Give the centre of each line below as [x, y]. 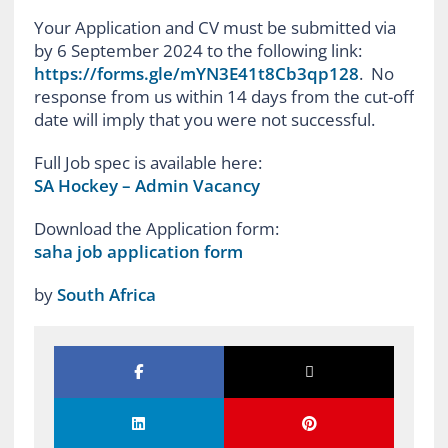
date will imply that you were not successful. [204, 120]
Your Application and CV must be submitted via [214, 28]
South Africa [106, 295]
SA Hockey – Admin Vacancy [146, 186]
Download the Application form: [156, 229]
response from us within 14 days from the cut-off [223, 97]
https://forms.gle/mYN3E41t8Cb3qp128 [196, 74]
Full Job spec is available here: [147, 163]
